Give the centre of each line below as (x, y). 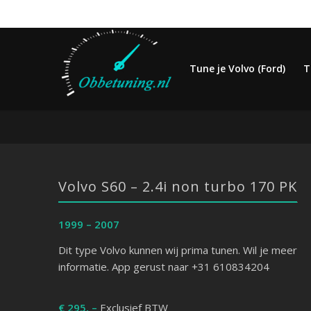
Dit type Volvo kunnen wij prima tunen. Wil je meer (177, 250)
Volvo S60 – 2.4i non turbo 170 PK (177, 186)
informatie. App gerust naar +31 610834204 (163, 266)
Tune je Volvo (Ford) (238, 68)
